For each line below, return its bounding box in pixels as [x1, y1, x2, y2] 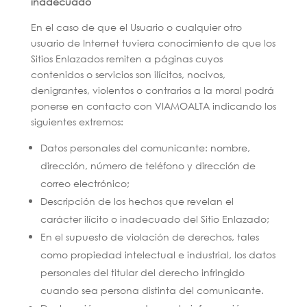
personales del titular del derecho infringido [40, 266, 245, 279]
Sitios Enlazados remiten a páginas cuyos [30, 52, 223, 65]
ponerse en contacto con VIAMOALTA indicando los [30, 99, 276, 112]
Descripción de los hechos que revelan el [40, 195, 234, 208]
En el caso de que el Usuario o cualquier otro [30, 21, 242, 34]
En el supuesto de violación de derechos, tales [40, 230, 259, 243]
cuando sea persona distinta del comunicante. [40, 284, 264, 297]
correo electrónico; [40, 177, 130, 190]
